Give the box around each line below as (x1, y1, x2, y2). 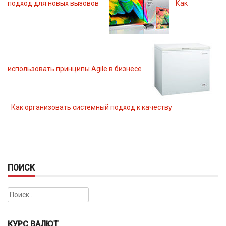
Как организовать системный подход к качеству (11, 103, 172, 111)
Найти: (8, 189, 30, 197)
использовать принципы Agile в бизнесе (8, 64, 142, 73)
